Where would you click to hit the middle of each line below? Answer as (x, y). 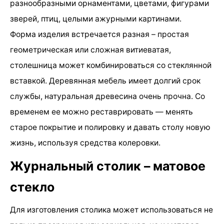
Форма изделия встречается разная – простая (99, 34)
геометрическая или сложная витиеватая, (90, 49)
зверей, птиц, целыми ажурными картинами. (96, 18)
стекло (32, 187)
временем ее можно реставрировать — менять (101, 111)
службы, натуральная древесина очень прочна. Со (107, 96)
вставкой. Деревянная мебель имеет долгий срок (105, 80)
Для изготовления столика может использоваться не (111, 210)
